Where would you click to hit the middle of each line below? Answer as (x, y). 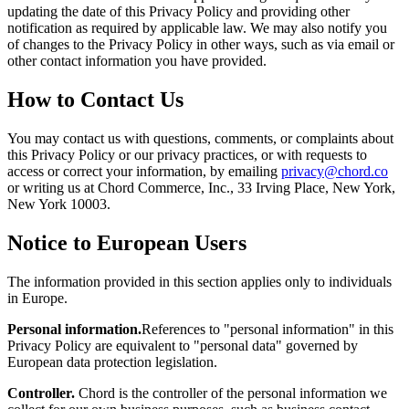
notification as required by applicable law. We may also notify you (197, 28)
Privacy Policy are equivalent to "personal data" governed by (183, 345)
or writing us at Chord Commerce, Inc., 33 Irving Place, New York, (201, 188)
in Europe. (37, 298)
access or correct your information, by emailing (142, 172)
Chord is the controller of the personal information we (231, 393)
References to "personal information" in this (267, 329)
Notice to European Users (127, 243)
